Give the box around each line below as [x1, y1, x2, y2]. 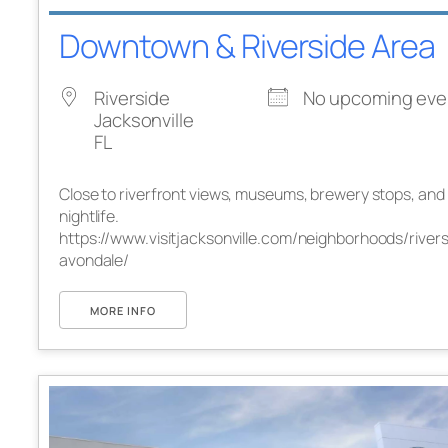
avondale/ [59, 248, 130, 271]
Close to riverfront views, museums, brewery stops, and [59, 182, 445, 205]
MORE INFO [90, 302, 156, 318]
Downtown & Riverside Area [59, 22, 435, 68]
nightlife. [59, 204, 120, 227]
